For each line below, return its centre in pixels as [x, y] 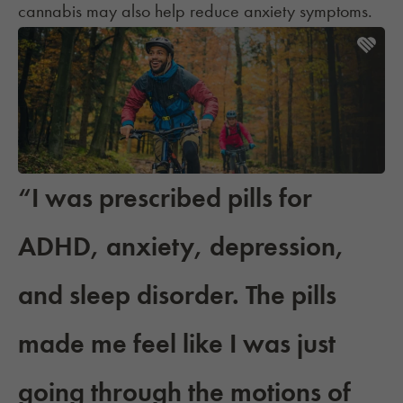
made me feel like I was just [177, 344]
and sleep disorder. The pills [177, 296]
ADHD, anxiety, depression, [181, 247]
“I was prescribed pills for [165, 198]
